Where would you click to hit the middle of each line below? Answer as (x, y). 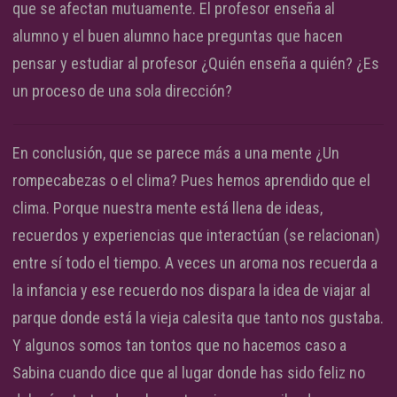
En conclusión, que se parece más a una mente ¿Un (176, 152)
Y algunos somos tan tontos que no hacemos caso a (179, 345)
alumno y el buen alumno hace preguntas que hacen (178, 35)
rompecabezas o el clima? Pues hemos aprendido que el (191, 180)
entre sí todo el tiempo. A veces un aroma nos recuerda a (195, 262)
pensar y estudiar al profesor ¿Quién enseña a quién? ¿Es (196, 63)
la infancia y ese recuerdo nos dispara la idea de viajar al (191, 290)
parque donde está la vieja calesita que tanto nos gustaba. (198, 317)
